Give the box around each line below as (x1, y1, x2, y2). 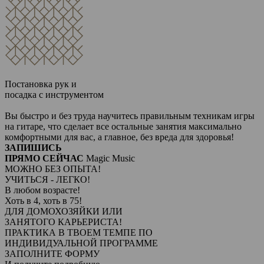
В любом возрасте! (5, 185, 80, 195)
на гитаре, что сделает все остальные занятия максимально (5, 121, 242, 131)
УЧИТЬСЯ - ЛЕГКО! (5, 174, 90, 184)
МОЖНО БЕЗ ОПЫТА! (5, 164, 101, 174)
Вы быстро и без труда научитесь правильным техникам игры (5, 111, 255, 121)
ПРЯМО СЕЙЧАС (5, 153, 84, 163)
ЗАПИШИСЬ (5, 143, 62, 153)
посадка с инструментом (5, 90, 104, 100)
